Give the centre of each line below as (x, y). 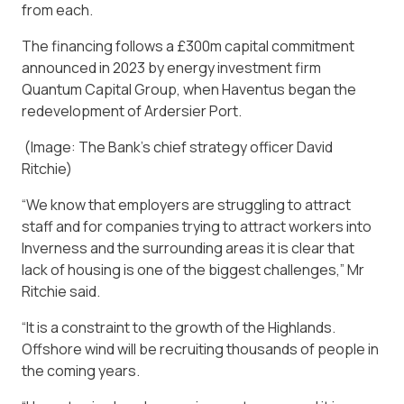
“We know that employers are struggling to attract (186, 205)
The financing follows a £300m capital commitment (188, 46)
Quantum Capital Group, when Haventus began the (189, 90)
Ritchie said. (61, 292)
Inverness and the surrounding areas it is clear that (188, 248)
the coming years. (81, 371)
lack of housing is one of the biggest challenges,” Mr (193, 270)
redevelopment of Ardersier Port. (132, 111)
